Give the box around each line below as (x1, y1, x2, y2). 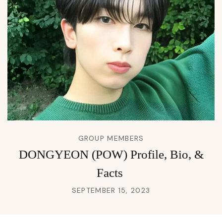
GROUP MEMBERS (78, 133, 144, 143)
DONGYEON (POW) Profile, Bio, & (18, 147, 204, 161)
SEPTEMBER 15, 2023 (71, 185, 151, 195)
